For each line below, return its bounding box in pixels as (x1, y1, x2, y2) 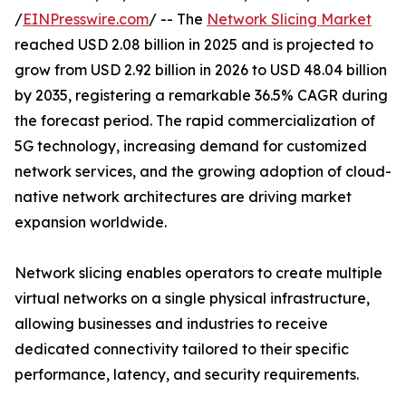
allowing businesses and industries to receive (14, 314, 328, 333)
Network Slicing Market (207, 10, 372, 29)
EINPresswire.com (23, 10, 149, 29)
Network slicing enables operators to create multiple (14, 264, 382, 283)
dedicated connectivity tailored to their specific (14, 340, 349, 359)
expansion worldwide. (14, 213, 167, 232)
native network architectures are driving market (14, 188, 352, 207)
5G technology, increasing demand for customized (14, 137, 367, 156)
